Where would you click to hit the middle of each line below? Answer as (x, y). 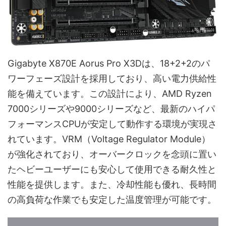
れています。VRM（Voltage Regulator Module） (109, 139)
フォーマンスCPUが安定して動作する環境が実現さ (112, 124)
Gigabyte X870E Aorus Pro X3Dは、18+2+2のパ (109, 63)
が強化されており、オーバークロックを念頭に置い (112, 154)
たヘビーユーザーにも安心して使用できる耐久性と (112, 169)
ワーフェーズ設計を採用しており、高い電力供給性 (112, 78)
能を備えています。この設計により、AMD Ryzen (110, 93)
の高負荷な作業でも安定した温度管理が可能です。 (112, 199)
